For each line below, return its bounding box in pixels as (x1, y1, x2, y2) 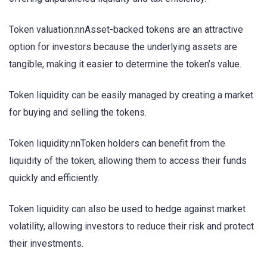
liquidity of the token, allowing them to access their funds (9, 155, 247, 167)
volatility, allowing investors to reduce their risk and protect (9, 221, 254, 232)
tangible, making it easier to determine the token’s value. (9, 58, 241, 70)
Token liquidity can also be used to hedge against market (9, 203, 246, 215)
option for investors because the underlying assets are (9, 41, 237, 52)
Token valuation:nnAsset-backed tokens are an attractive (9, 23, 243, 35)
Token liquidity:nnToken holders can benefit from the (9, 138, 225, 150)
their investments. (9, 238, 83, 250)
